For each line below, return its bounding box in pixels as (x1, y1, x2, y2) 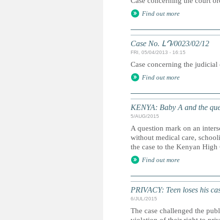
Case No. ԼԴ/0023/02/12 (131, 39, 209, 48)
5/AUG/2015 (131, 113, 159, 119)
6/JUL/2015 (131, 196, 157, 201)
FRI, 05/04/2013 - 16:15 (131, 50, 186, 55)
